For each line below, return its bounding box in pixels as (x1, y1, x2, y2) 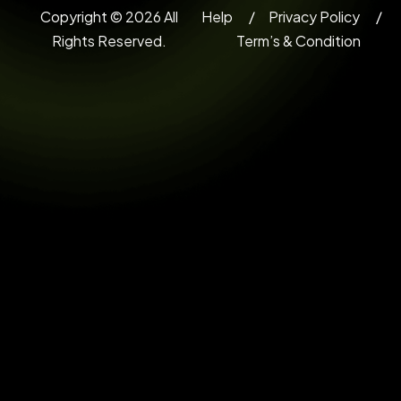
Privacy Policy (269, 7, 360, 27)
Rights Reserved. (52, 31, 166, 51)
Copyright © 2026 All (40, 7, 178, 27)
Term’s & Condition (236, 31, 361, 51)
